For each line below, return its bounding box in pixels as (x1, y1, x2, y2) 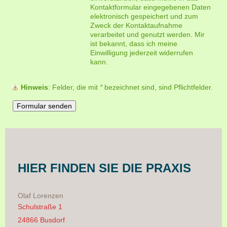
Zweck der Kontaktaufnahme (90, 21, 183, 29)
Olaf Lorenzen (18, 192, 63, 200)
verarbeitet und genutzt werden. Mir (90, 30, 205, 39)
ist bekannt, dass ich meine (90, 39, 178, 48)
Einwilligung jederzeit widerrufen (90, 48, 194, 57)
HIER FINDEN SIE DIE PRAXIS (18, 161, 191, 175)
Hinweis (21, 83, 48, 91)
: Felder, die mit (52, 83, 100, 91)
